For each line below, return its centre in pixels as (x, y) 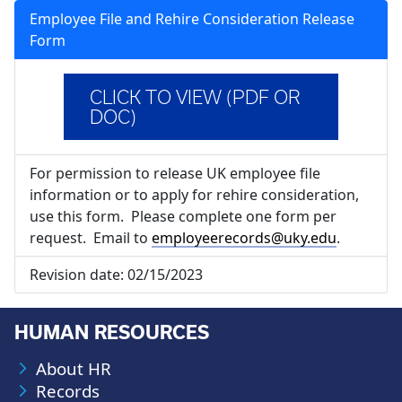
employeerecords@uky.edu (244, 238)
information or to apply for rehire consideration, (194, 195)
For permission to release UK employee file (175, 173)
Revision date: (79, 275)
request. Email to (91, 238)
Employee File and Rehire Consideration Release (192, 19)
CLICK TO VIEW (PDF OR (196, 97)
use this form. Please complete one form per (183, 216)
